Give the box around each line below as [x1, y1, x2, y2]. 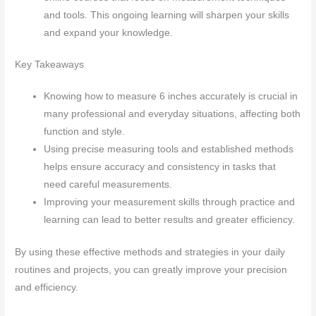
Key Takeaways [15, 59, 85, 71]
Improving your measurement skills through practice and [44, 197, 296, 208]
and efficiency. [15, 281, 79, 293]
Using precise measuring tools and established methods [44, 144, 294, 155]
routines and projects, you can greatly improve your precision [15, 264, 288, 275]
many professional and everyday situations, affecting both [44, 109, 301, 120]
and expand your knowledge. [44, 27, 174, 38]
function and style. [44, 126, 126, 138]
